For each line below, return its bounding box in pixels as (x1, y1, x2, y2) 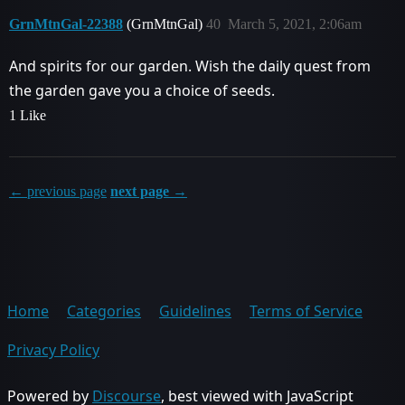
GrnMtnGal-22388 (9, 15, 123, 32)
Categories (67, 300, 141, 321)
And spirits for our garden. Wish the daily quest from (9, 55, 371, 76)
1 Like (9, 107, 46, 123)
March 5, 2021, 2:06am (228, 15, 362, 32)
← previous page (9, 183, 107, 199)
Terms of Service (250, 300, 363, 321)
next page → (110, 183, 187, 199)
